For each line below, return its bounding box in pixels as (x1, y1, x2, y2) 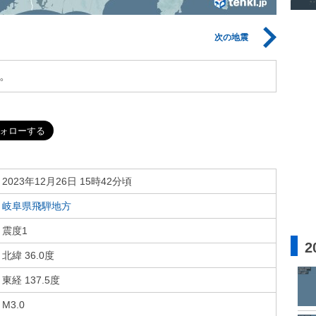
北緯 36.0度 (2, 250, 54, 261)
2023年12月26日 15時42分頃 (2, 176, 132, 187)
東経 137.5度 (2, 274, 60, 286)
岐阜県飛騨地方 (2, 200, 71, 212)
